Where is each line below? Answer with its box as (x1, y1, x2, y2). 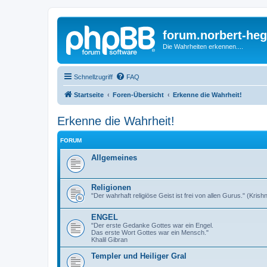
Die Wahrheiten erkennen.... (163, 43, 243, 50)
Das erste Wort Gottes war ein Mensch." (91, 228, 209, 236)
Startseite (74, 91, 104, 98)
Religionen (91, 182, 131, 192)
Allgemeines (91, 153, 137, 162)
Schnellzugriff (74, 73, 113, 80)
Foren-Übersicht (113, 91, 164, 98)
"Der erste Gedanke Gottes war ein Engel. (91, 221, 213, 229)
